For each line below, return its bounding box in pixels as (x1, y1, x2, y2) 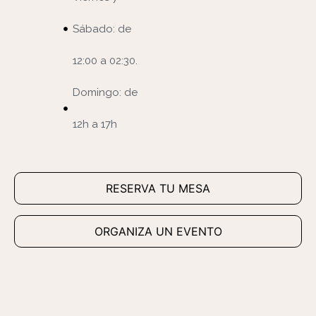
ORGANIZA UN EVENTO (94, 224, 222, 238)
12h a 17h (72, 117, 117, 130)
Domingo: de (72, 85, 138, 99)
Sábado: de (72, 22, 131, 35)
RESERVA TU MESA (106, 181, 210, 195)
